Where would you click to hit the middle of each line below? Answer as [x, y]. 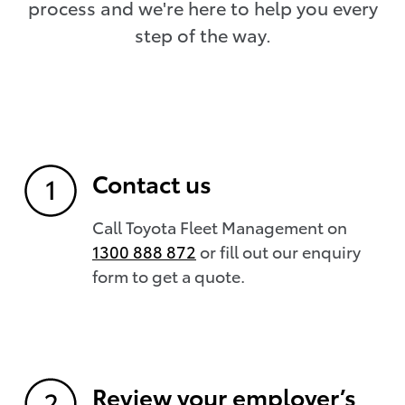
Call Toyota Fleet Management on [220, 227]
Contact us [152, 184]
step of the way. [202, 35]
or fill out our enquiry [278, 251]
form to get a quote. [169, 276]
